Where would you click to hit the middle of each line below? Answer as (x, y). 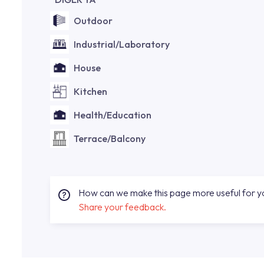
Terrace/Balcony (110, 138)
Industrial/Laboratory (122, 44)
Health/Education (113, 115)
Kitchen (90, 91)
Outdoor (93, 21)
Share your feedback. (122, 207)
